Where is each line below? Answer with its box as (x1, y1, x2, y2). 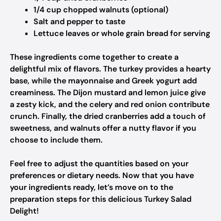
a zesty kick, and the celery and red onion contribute (10, 99, 210, 110)
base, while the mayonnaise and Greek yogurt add (10, 75, 197, 86)
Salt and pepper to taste (34, 16, 125, 27)
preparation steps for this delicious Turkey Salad (10, 194, 191, 204)
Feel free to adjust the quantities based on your (10, 158, 188, 169)
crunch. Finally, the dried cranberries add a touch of (10, 111, 206, 121)
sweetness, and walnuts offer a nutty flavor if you (10, 123, 196, 133)
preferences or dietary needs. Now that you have (10, 170, 194, 181)
